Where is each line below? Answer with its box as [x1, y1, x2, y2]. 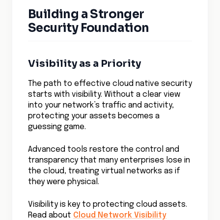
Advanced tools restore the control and [28, 145, 179, 154]
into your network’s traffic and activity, [28, 101, 174, 110]
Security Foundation [28, 21, 149, 35]
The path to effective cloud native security [28, 80, 192, 88]
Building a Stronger [28, 7, 144, 22]
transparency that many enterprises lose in [28, 156, 190, 165]
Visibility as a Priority [28, 57, 141, 70]
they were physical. [28, 178, 99, 186]
